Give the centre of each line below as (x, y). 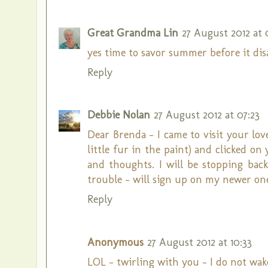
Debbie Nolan (119, 115)
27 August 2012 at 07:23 (207, 115)
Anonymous (115, 242)
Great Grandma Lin (133, 33)
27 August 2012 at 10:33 (200, 242)
